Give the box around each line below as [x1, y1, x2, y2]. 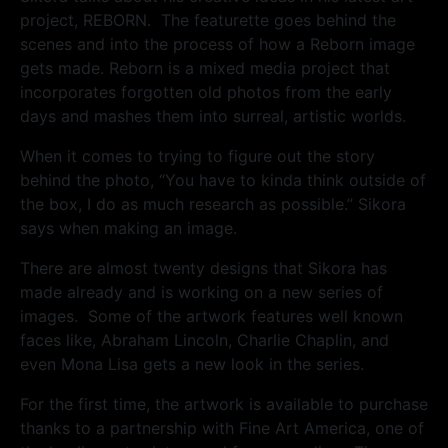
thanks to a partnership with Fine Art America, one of [20, 417, 424, 438]
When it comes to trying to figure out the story [20, 145, 375, 166]
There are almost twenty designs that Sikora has [20, 257, 387, 278]
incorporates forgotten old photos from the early [20, 81, 392, 102]
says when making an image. [20, 217, 237, 238]
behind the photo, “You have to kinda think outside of [20, 169, 426, 190]
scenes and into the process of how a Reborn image [20, 33, 415, 54]
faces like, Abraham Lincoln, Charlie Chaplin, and [20, 329, 389, 350]
